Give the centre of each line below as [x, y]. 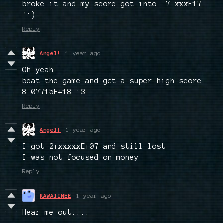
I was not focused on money [81, 158]
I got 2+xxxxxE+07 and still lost [94, 147]
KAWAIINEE [56, 196]
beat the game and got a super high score [112, 81]
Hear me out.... [56, 212]
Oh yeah [38, 70]
